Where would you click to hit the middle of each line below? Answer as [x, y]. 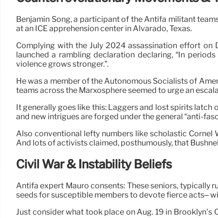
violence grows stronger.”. [62, 64]
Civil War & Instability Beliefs [94, 164]
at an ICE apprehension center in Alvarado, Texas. [104, 29]
